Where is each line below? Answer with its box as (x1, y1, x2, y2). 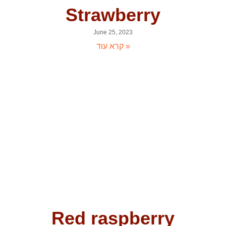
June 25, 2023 (93, 29, 133, 36)
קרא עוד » (123, 42, 130, 51)
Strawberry (66, 5, 160, 26)
